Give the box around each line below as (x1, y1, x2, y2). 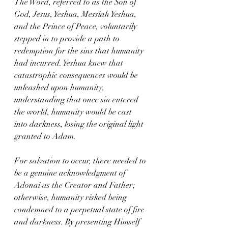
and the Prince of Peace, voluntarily (14, 21, 139, 32)
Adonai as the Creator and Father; (14, 180, 137, 190)
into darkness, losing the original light (14, 119, 146, 129)
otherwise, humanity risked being (14, 192, 129, 203)
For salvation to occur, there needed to (14, 156, 148, 166)
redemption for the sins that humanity (14, 46, 146, 56)
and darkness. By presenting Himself (14, 217, 142, 227)
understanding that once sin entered (14, 95, 140, 105)
